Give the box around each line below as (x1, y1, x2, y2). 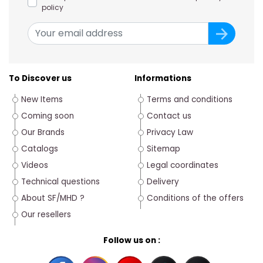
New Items (21, 93, 63, 105)
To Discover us (9, 72, 72, 84)
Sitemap (147, 143, 180, 154)
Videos (21, 159, 48, 171)
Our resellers (21, 208, 71, 220)
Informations (134, 72, 191, 84)
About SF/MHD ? (21, 192, 85, 204)
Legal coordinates (147, 159, 218, 171)
